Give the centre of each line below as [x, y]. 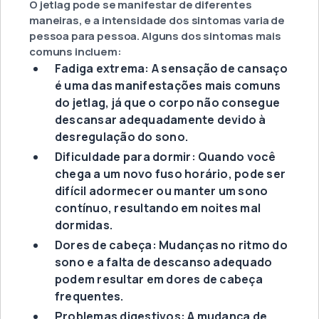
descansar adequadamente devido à [161, 120]
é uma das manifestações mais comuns [168, 86]
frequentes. [89, 297]
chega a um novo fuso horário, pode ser [171, 174]
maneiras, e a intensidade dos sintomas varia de [157, 21]
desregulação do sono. [122, 137]
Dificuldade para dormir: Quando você [166, 157]
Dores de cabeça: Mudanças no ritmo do [171, 245]
